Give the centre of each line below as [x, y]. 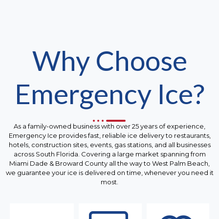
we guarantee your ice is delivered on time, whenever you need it [109, 172]
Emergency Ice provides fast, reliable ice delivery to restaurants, [109, 135]
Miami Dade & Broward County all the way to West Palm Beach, [109, 163]
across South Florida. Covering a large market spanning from [109, 154]
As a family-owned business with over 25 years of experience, [109, 126]
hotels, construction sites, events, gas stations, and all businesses [109, 144]
